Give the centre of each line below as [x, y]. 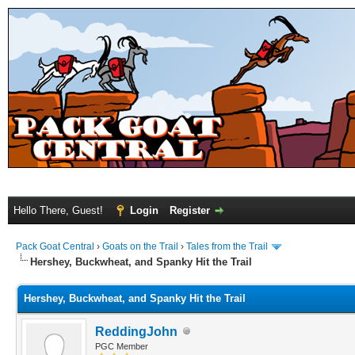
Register [190, 210]
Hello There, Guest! [60, 210]
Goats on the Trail [140, 246]
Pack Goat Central [55, 246]
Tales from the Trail [227, 246]
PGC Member [122, 346]
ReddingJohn [136, 331]
